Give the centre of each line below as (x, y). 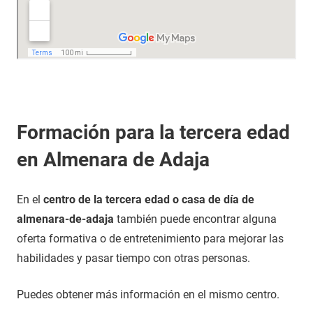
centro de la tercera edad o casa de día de (149, 199)
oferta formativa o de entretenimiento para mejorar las (150, 239)
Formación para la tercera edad (153, 132)
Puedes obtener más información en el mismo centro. (148, 294)
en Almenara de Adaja (113, 160)
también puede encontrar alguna (195, 219)
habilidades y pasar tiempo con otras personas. (133, 258)
